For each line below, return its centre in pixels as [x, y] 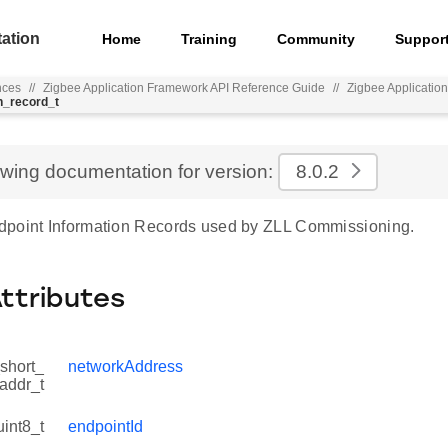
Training [209, 38]
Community [316, 38]
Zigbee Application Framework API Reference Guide [183, 88]
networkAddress [125, 366]
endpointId [105, 426]
